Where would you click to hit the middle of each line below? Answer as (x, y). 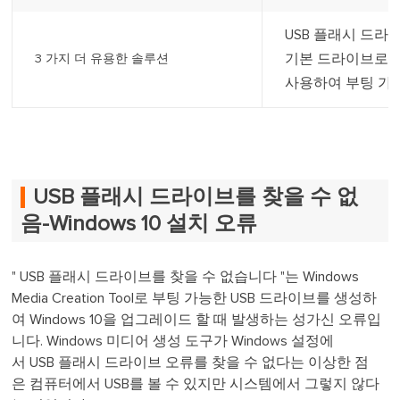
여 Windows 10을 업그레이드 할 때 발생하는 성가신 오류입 (197, 319)
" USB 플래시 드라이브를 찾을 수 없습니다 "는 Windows (186, 276)
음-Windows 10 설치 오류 (139, 224)
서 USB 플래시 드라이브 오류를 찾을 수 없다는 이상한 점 (191, 362)
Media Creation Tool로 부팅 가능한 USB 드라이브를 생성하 (195, 298)
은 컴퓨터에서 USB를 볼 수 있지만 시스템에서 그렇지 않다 (196, 383)
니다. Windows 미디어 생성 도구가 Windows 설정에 (173, 341)
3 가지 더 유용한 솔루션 (102, 59)
